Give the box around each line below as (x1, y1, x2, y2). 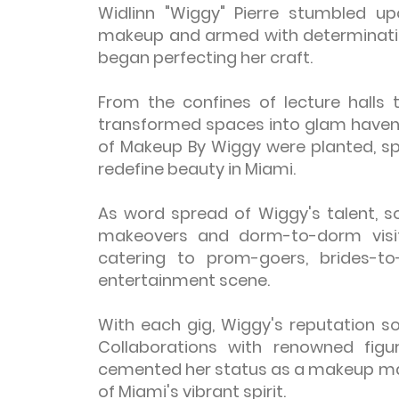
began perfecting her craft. (98, 46, 313, 69)
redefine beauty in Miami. (98, 158, 296, 180)
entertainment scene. (98, 269, 270, 291)
